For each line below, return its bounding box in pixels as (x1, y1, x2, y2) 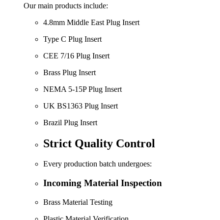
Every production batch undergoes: (43, 160, 152, 168)
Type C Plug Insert (43, 34, 102, 43)
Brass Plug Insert (43, 68, 96, 77)
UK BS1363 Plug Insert (43, 101, 118, 110)
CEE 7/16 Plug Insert (43, 51, 110, 60)
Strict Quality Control (43, 137, 155, 150)
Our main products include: (24, 1, 108, 10)
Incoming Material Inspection (43, 178, 162, 189)
